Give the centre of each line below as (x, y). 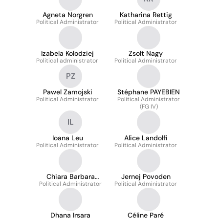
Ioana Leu (67, 138)
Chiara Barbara (70, 176)
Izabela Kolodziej (67, 53)
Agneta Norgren (67, 15)
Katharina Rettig (146, 15)
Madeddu (70, 184)
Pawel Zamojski (67, 92)
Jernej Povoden (146, 176)
